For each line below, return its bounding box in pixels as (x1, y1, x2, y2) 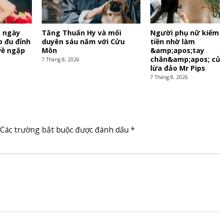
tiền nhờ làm (150, 37, 195, 47)
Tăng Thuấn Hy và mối (41, 28, 121, 38)
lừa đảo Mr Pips (150, 63, 205, 73)
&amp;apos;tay (150, 46, 204, 55)
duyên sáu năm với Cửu (41, 37, 125, 47)
